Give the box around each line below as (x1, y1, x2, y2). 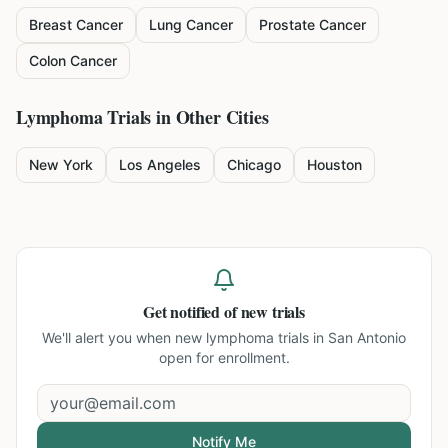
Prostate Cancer (259, 16, 366, 33)
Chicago (227, 156, 281, 173)
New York (29, 156, 93, 173)
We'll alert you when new (42, 329, 206, 346)
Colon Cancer (29, 52, 117, 69)
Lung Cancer (149, 16, 233, 33)
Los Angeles (119, 156, 201, 173)
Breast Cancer (29, 16, 123, 33)
